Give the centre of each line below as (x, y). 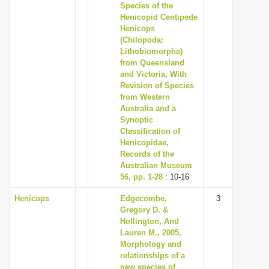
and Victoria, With (153, 74)
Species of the (147, 6)
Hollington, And (150, 221)
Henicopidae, (144, 143)
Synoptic (137, 120)
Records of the (147, 154)
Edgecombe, (144, 198)
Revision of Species (157, 86)
